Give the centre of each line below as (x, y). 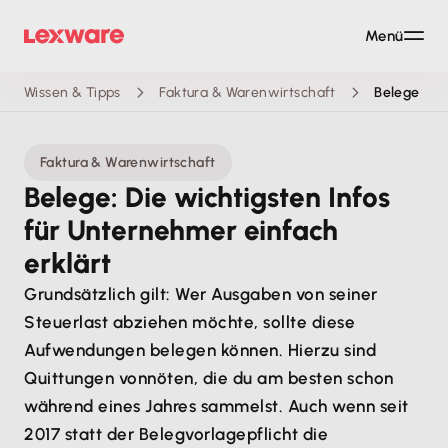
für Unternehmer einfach (181, 230)
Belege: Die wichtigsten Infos (207, 197)
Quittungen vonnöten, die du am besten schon (209, 378)
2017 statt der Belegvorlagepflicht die (176, 434)
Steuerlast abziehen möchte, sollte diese (190, 322)
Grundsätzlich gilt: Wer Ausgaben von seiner (201, 294)
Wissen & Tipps (72, 92)
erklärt (67, 263)
